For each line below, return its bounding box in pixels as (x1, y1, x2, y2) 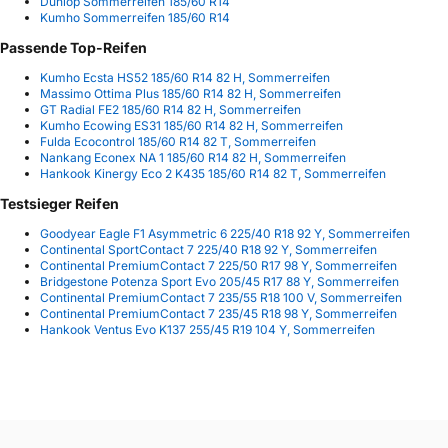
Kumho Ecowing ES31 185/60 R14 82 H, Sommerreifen (40, 118, 343, 133)
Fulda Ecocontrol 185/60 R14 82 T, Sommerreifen (40, 134, 316, 149)
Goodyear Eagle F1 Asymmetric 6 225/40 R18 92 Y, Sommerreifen (40, 226, 410, 242)
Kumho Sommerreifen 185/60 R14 (40, 9, 230, 25)
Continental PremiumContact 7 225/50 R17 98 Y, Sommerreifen (40, 258, 397, 274)
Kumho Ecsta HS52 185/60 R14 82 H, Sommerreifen (40, 70, 330, 85)
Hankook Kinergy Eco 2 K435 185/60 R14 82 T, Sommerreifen (40, 166, 386, 181)
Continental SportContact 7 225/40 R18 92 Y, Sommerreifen (40, 242, 377, 258)
